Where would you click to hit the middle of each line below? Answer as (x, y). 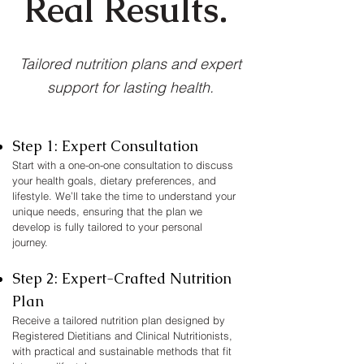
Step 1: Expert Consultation (105, 146)
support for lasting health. (130, 87)
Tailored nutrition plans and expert (130, 64)
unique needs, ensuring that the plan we (107, 211)
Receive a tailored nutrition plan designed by (119, 320)
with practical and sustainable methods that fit (122, 351)
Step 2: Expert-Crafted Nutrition (122, 278)
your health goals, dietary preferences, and (114, 180)
